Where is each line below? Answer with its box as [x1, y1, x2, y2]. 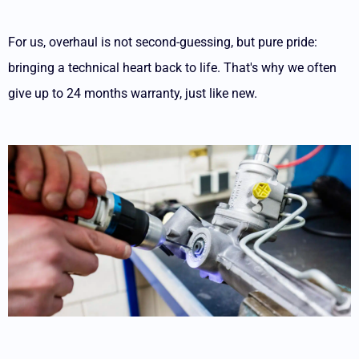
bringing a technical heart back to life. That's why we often [8, 60, 337, 75]
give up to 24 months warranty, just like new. [8, 86, 257, 101]
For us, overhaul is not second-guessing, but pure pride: [8, 34, 317, 50]
